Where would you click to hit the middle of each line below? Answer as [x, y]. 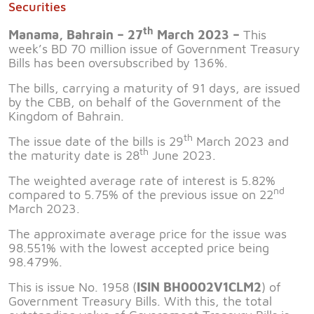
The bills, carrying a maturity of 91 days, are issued [154, 88]
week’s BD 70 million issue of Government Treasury [154, 49]
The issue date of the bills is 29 [96, 141]
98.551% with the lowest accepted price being [139, 248]
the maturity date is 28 [74, 155]
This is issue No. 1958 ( [73, 287]
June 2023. [182, 155]
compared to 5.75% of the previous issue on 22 [141, 194]
